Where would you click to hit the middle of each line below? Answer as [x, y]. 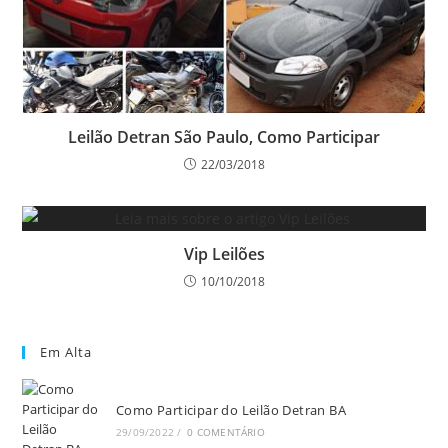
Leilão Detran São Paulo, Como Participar [224, 137]
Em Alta [66, 352]
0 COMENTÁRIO [226, 432]
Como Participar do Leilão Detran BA [230, 410]
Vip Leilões [224, 254]
